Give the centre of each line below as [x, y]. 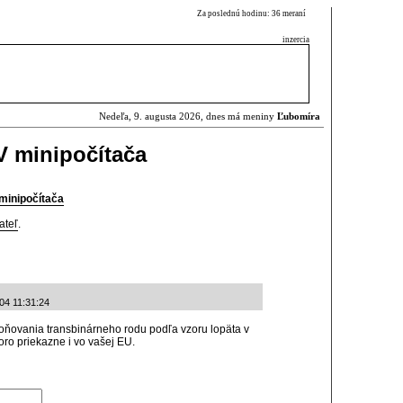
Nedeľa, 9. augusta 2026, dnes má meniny [188, 116]
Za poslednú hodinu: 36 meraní [253, 13]
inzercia [296, 40]
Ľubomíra [299, 116]
